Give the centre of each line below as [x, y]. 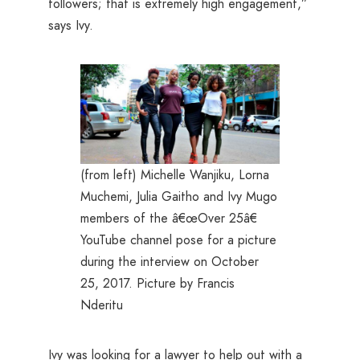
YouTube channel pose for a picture [178, 240]
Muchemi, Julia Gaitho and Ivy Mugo [179, 197]
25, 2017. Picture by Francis [157, 284]
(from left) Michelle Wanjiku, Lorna [175, 175]
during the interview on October [170, 262]
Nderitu [102, 305]
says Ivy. [71, 26]
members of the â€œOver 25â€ [169, 219]
